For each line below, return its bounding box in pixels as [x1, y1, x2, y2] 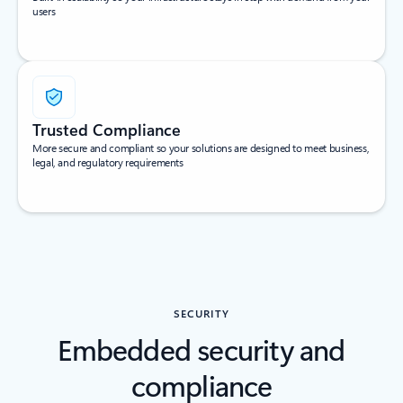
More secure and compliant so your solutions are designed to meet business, [32, 140, 370, 156]
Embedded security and [58, 329, 345, 369]
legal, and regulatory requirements [32, 155, 184, 170]
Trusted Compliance [32, 119, 181, 141]
